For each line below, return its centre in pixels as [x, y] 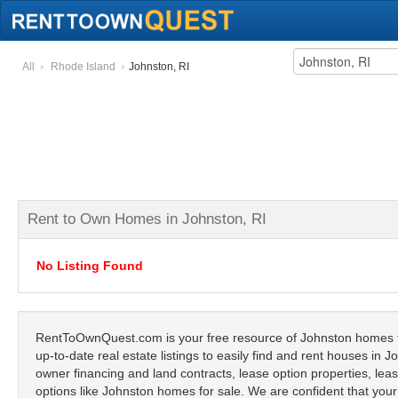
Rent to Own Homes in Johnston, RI [147, 219]
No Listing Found [90, 266]
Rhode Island [83, 67]
